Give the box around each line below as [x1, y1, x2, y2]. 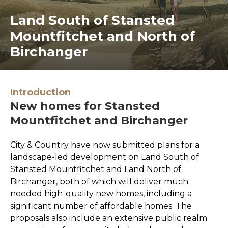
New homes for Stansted [10, 99, 160, 113]
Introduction [10, 87, 71, 98]
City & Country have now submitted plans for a [10, 140, 199, 150]
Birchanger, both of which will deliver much [10, 177, 188, 186]
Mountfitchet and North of [10, 28, 195, 44]
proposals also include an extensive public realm [10, 213, 207, 223]
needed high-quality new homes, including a [10, 189, 192, 198]
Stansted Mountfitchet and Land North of [10, 164, 181, 174]
